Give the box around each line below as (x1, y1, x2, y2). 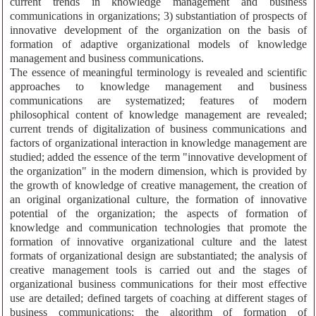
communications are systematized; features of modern (10, 95, 307, 107)
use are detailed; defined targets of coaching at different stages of (10, 292, 307, 305)
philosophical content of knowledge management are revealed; (10, 109, 307, 121)
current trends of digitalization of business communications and (10, 123, 307, 135)
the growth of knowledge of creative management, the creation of (10, 179, 307, 192)
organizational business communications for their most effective (10, 278, 307, 291)
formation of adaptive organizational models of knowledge (10, 38, 307, 51)
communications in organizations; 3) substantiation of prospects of (10, 10, 307, 23)
